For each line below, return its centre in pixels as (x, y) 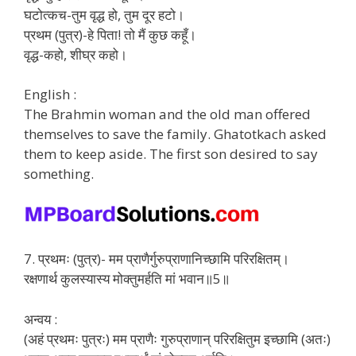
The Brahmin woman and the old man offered (167, 114)
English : (50, 95)
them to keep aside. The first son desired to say (171, 154)
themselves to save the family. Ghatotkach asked (175, 134)
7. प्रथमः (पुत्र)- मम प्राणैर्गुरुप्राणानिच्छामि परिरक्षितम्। (157, 259)
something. (59, 174)
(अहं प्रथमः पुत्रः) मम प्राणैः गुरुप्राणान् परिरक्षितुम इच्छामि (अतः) (177, 339)
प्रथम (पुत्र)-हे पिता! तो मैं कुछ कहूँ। (110, 34)
